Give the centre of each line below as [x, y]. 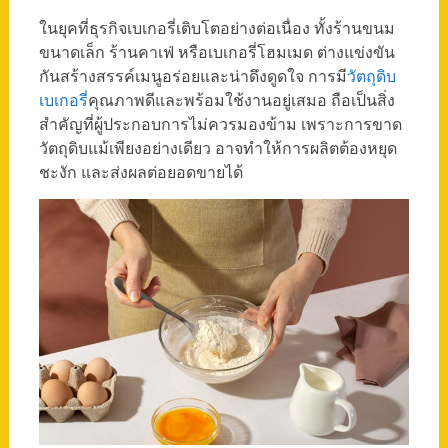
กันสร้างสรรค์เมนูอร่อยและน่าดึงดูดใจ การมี [192, 75]
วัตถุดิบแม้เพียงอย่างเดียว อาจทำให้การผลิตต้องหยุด [217, 147]
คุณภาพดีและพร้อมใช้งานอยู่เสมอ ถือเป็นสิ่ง [241, 99]
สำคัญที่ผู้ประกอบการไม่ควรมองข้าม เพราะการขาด [220, 123]
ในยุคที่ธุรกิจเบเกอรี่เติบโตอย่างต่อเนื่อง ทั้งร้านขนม [216, 27]
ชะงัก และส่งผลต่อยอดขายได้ [140, 171]
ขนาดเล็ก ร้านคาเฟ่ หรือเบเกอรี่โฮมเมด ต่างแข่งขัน [216, 51]
